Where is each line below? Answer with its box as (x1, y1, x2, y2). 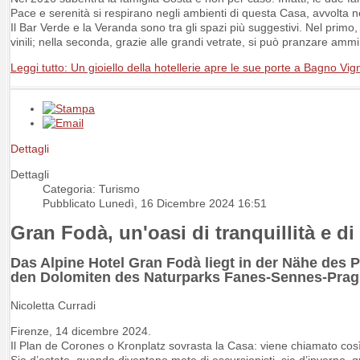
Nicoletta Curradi (10, 299, 96, 313)
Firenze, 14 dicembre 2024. (10, 325, 151, 338)
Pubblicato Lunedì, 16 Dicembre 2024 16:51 (43, 197, 267, 211)
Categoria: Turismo (43, 182, 140, 196)
